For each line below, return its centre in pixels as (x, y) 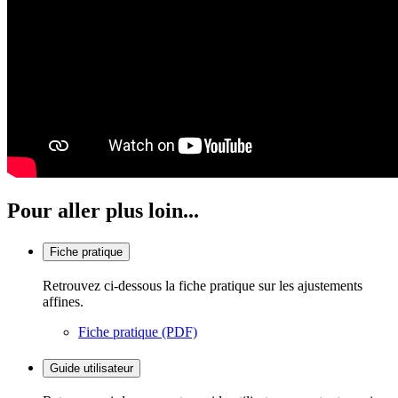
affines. (63, 301)
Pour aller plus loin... (103, 211)
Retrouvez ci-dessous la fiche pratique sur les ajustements (203, 285)
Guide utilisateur (92, 368)
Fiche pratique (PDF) (138, 331)
